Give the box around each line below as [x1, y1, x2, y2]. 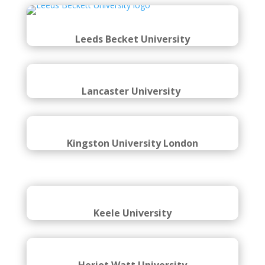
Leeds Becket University [75, 33, 190, 46]
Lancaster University [82, 91, 183, 104]
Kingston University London [66, 150, 198, 163]
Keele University [93, 226, 172, 239]
